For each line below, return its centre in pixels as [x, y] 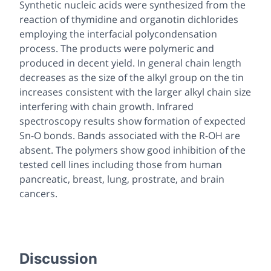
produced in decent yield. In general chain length [130, 63]
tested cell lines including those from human [121, 165]
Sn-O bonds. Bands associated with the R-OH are [130, 136]
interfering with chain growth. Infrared [106, 107]
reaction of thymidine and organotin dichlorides [129, 20]
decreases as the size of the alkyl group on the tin [132, 78]
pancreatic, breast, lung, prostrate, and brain [122, 179]
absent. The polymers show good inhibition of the [132, 150]
